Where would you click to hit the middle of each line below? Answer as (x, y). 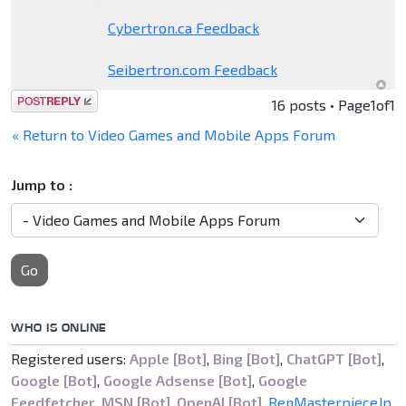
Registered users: (70, 358)
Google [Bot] (54, 380)
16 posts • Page (321, 104)
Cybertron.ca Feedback (183, 27)
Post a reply (51, 100)
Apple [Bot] (168, 358)
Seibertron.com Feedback (192, 69)
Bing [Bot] (246, 358)
